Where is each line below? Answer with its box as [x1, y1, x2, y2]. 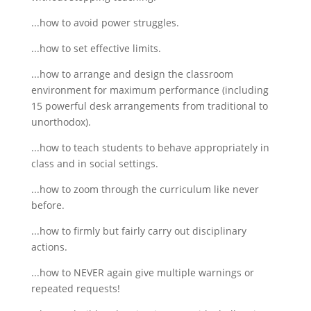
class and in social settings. [31, 156, 158, 170]
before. [31, 198, 65, 212]
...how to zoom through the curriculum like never [31, 182, 259, 196]
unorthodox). [31, 115, 91, 128]
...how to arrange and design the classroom [31, 67, 233, 81]
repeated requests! [31, 281, 120, 295]
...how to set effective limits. [31, 41, 161, 55]
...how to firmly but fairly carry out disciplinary [31, 224, 246, 237]
